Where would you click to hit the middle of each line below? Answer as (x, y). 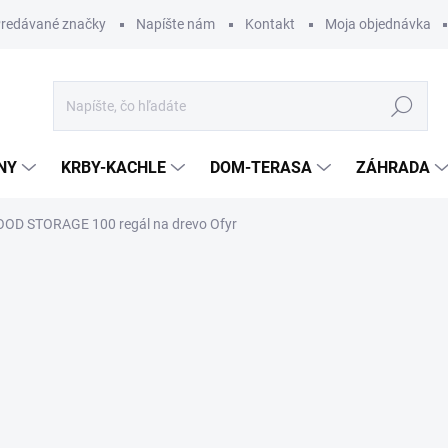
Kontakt (270, 24)
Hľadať (402, 106)
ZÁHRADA (393, 167)
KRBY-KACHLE (113, 167)
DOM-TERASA (261, 167)
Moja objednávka (378, 24)
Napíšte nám (175, 24)
